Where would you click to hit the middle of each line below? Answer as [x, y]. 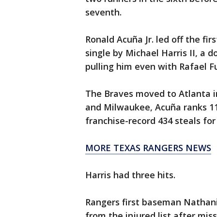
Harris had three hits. [130, 175]
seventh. [103, 12]
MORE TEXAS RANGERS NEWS [148, 148]
